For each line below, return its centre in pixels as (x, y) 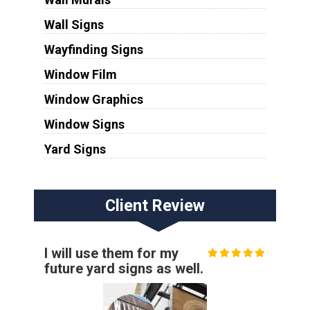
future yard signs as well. (124, 268)
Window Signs (84, 124)
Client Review (155, 205)
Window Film (80, 74)
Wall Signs (74, 24)
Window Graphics (93, 99)
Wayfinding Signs (93, 49)
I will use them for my (111, 253)
